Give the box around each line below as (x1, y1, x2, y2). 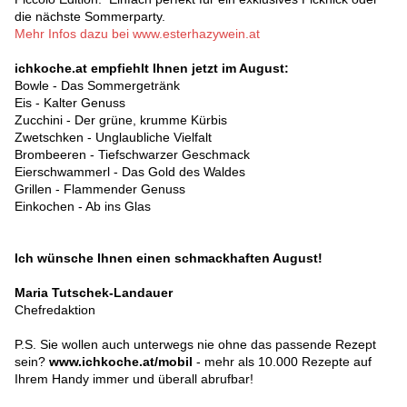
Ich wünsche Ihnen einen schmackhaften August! (15, 251, 323, 266)
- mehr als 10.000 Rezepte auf (193, 354, 372, 370)
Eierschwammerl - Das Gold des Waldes (15, 164, 245, 180)
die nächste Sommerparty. (15, 9, 165, 25)
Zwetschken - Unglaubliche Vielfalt (15, 130, 212, 145)
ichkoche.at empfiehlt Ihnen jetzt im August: (15, 61, 289, 76)
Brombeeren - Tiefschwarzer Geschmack (15, 147, 250, 163)
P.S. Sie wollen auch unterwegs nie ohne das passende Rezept (15, 337, 376, 352)
